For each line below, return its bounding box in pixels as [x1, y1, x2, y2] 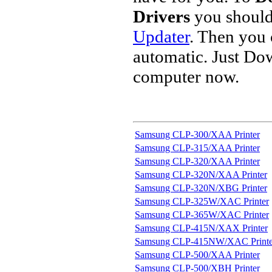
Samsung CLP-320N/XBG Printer [135, 183, 267, 193]
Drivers [133, 7, 190, 26]
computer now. [133, 67, 239, 86]
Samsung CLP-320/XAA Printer [135, 156, 260, 166]
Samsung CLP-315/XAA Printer [135, 143, 260, 153]
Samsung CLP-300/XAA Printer [135, 129, 260, 140]
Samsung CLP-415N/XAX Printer [135, 223, 268, 233]
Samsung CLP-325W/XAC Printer [135, 196, 269, 206]
